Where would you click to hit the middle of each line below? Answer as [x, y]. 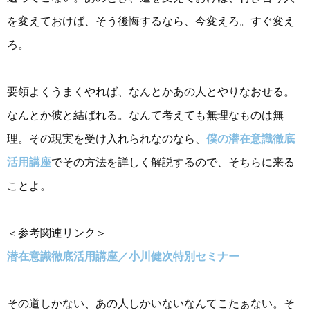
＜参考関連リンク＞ [57, 233]
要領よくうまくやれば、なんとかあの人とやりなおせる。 [151, 91]
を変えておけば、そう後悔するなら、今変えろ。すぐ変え [151, 21]
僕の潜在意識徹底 [250, 138]
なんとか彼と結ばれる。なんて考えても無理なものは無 [145, 115]
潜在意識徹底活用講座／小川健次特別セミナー [123, 257]
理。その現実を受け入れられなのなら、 [107, 138]
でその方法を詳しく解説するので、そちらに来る [173, 162]
